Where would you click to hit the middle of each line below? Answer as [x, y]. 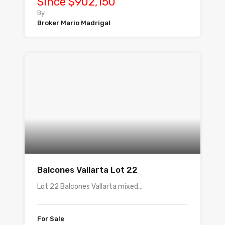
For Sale [51, 219]
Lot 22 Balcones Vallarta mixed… [90, 187]
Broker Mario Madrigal [74, 23]
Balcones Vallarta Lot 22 [87, 170]
